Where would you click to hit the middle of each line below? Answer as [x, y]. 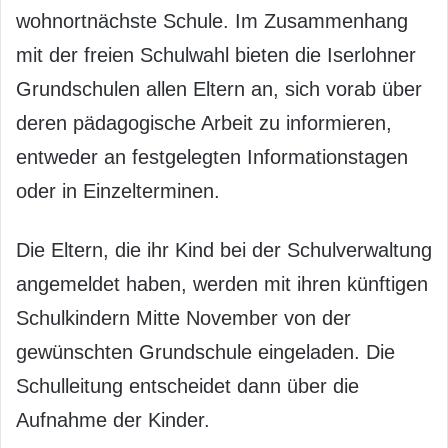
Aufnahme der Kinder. [113, 419]
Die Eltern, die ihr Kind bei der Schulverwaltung [224, 249]
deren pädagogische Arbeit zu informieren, [204, 122]
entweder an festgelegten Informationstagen [212, 156]
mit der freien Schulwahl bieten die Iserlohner [216, 54]
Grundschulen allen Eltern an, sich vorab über [219, 88]
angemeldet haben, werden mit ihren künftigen [222, 283]
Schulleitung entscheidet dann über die [187, 385]
